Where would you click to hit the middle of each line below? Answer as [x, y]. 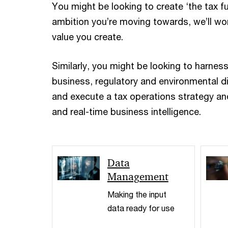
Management [138, 176]
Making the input [137, 194]
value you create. [88, 36]
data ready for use [141, 208]
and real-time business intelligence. [126, 111]
